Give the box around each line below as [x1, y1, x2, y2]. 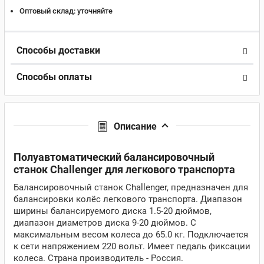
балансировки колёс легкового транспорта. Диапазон [14, 194, 242, 204]
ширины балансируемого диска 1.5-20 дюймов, [14, 206, 212, 216]
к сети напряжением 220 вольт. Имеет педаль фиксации [14, 241, 250, 252]
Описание [113, 121, 157, 132]
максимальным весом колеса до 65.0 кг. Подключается [14, 229, 248, 240]
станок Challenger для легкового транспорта [14, 163, 235, 176]
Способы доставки [16, 45, 100, 56]
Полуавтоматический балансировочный [14, 151, 214, 163]
